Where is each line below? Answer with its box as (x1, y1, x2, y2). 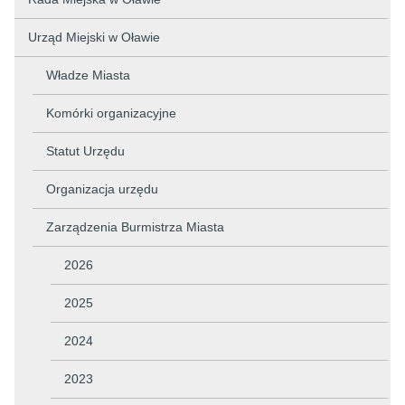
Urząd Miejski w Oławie (28, 30, 160, 44)
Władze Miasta (46, 68, 130, 82)
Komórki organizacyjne (46, 106, 176, 120)
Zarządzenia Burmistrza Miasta (46, 220, 224, 234)
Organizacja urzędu (46, 182, 158, 196)
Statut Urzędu (46, 144, 125, 158)
